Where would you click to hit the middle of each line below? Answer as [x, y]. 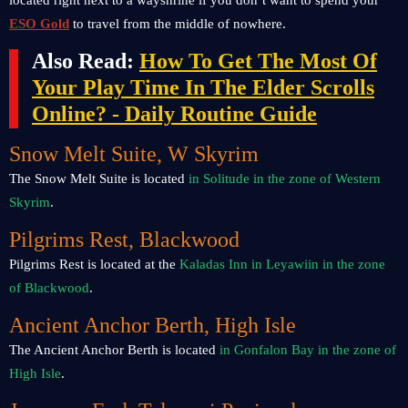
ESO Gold [39, 24]
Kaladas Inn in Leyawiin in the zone [280, 264]
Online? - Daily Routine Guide [174, 114]
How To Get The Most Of [258, 61]
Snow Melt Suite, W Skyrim [134, 154]
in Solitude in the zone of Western [285, 178]
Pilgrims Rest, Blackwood [127, 240]
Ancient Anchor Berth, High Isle [155, 325]
